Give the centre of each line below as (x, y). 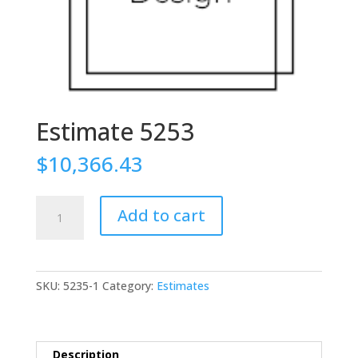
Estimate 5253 (115, 131)
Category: (129, 285)
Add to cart (161, 215)
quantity (56, 241)
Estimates (183, 285)
